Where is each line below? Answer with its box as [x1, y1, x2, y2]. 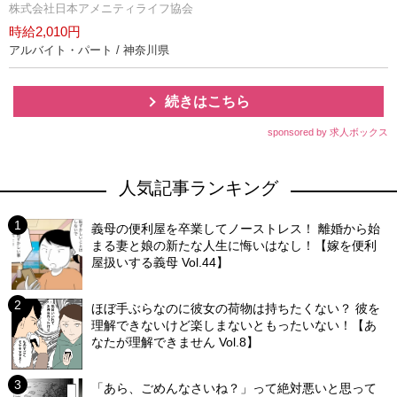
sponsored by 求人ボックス [268, 126, 388, 137]
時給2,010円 [9, 23, 81, 39]
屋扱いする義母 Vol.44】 [91, 254, 230, 269]
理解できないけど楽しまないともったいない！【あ [91, 317, 378, 332]
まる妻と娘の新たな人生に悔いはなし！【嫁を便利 [91, 237, 378, 253]
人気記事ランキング [119, 177, 278, 198]
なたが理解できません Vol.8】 [91, 334, 260, 349]
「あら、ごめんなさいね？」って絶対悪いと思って [91, 380, 378, 395]
